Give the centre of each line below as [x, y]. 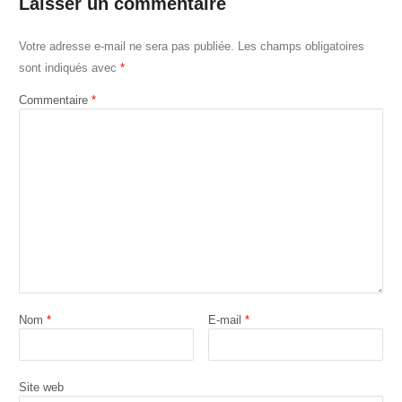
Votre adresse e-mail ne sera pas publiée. [126, 46]
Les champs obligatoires [301, 46]
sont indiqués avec [69, 67]
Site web [41, 387]
